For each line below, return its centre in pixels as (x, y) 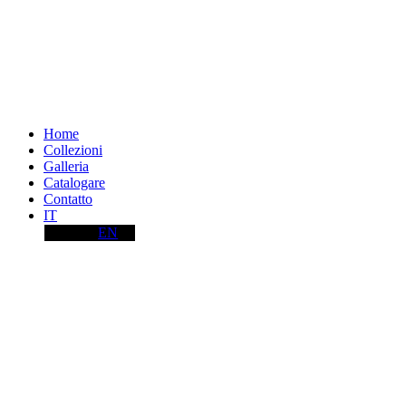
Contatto (68, 199)
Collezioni (73, 150)
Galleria (66, 167)
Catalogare (74, 183)
